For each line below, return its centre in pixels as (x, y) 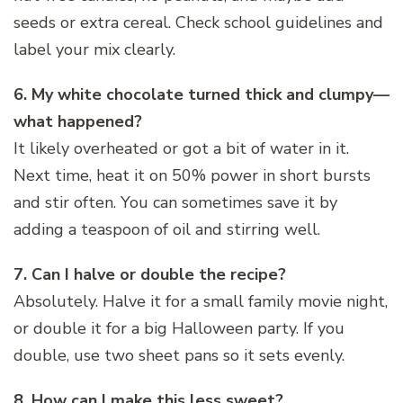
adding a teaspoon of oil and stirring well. (167, 230)
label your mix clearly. (94, 50)
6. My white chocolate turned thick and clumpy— (201, 95)
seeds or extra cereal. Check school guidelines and (198, 23)
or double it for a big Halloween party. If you (179, 329)
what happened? (78, 122)
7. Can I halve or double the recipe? (150, 275)
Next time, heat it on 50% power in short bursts (192, 176)
